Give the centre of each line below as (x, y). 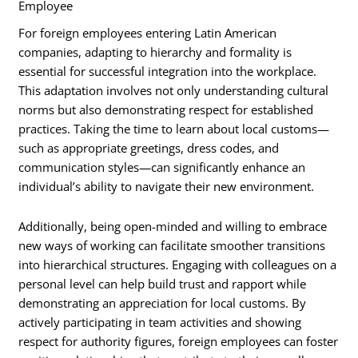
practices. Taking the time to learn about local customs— (174, 129)
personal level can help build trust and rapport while (163, 283)
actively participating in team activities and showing (160, 322)
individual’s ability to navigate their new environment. (167, 187)
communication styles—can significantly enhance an (162, 167)
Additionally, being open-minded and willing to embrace (173, 226)
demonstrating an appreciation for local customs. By (163, 302)
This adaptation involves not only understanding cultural (174, 91)
